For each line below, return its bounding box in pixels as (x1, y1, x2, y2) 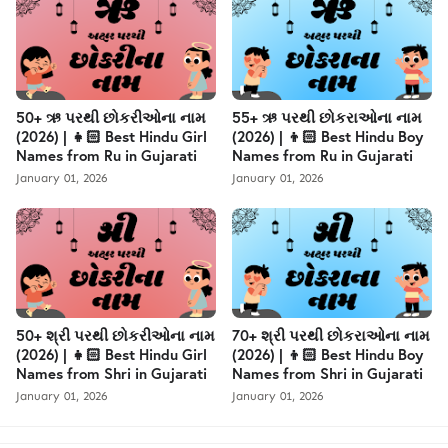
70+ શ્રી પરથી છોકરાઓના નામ (232, 324, 430, 345)
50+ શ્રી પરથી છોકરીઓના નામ (16, 324, 215, 345)
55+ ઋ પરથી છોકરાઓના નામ (232, 106, 422, 127)
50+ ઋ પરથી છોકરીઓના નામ (16, 106, 206, 127)
